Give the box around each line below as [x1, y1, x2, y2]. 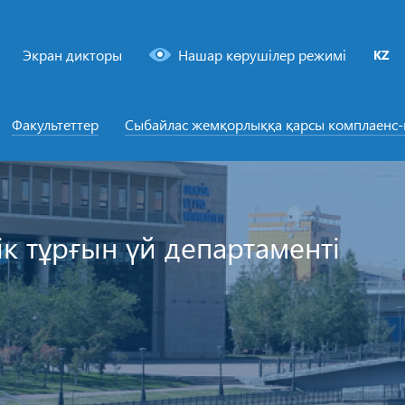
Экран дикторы [23, 45, 123, 65]
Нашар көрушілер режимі [178, 45, 347, 65]
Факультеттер [11, 114, 99, 134]
